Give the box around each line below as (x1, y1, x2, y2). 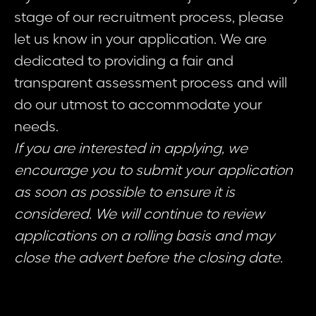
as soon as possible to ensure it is (14, 186, 235, 200)
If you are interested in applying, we (14, 142, 248, 157)
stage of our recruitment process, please (14, 11, 284, 25)
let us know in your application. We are (14, 32, 267, 47)
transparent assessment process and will (14, 76, 287, 91)
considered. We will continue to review (14, 207, 265, 222)
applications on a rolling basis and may (14, 229, 274, 244)
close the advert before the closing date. (14, 251, 283, 266)
